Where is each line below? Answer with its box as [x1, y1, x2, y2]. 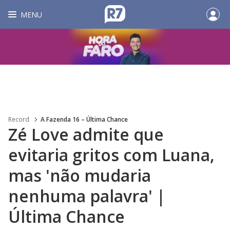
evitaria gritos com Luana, [8, 144, 215, 166]
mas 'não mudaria [8, 164, 151, 186]
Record [8, 115, 29, 124]
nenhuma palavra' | [8, 185, 165, 207]
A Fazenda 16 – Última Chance [41, 115, 128, 124]
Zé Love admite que [8, 123, 164, 145]
